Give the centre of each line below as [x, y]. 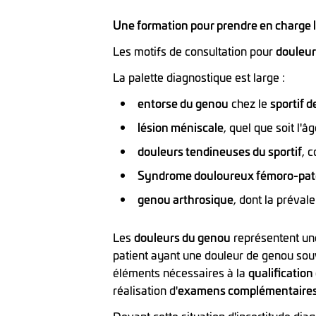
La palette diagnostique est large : [199, 77]
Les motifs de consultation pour [194, 51]
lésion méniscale [181, 127]
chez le [249, 103]
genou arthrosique [186, 199]
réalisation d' [145, 290]
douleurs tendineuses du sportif [220, 151]
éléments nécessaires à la [181, 273]
